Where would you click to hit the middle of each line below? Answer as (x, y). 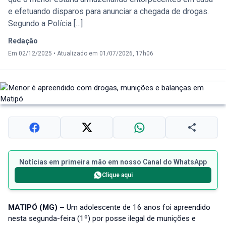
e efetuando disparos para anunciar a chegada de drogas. (108, 12)
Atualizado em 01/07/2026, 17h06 (105, 54)
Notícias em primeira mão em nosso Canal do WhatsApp (113, 162)
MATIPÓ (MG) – (37, 208)
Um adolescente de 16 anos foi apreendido (138, 208)
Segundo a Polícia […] (45, 24)
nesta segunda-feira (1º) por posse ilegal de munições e (102, 219)
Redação (23, 41)
